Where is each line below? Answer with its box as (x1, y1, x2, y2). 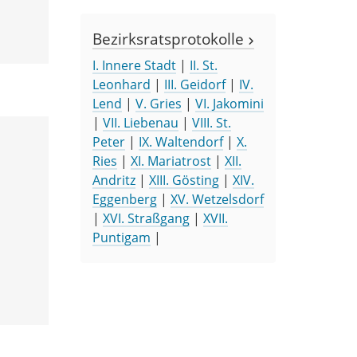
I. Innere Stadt (92, 56, 176, 74)
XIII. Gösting (149, 171, 219, 189)
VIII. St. (192, 113, 231, 131)
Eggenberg (92, 190, 157, 208)
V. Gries (135, 94, 182, 112)
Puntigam (92, 228, 151, 246)
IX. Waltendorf (139, 132, 223, 151)
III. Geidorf (164, 75, 226, 93)
